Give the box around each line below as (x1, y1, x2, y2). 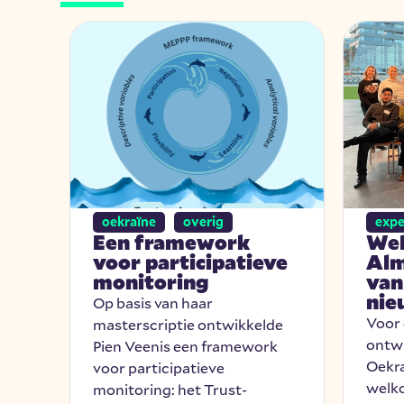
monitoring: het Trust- (93, 380, 248, 399)
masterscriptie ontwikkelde (93, 315, 284, 335)
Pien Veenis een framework (93, 336, 279, 356)
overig (183, 213, 225, 231)
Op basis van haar (93, 293, 214, 313)
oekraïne (102, 213, 157, 231)
